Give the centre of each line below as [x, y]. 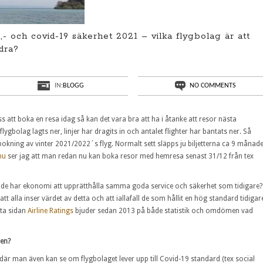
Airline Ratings [50, 211]
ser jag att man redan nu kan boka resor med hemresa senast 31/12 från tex [130, 156]
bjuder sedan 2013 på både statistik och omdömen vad [163, 211]
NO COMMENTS [213, 86]
